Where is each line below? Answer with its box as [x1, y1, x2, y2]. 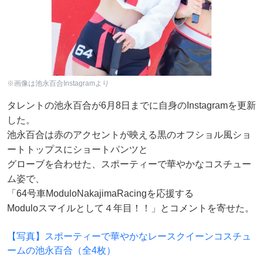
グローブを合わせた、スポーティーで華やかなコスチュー [7, 159, 251, 170]
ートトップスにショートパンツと [7, 144, 148, 155]
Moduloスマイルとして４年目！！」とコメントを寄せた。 [7, 203, 254, 214]
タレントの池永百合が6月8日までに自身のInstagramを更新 [7, 100, 256, 111]
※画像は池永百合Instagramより [7, 79, 109, 88]
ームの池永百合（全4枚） [7, 245, 116, 256]
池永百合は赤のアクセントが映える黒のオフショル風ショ [7, 130, 251, 140]
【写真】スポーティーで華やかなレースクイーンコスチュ [7, 231, 251, 242]
